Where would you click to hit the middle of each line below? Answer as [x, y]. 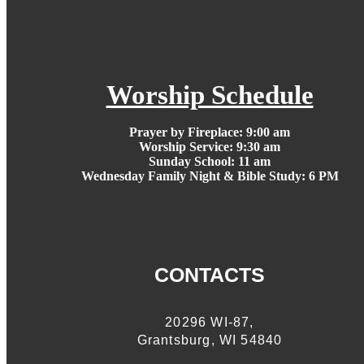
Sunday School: [193, 161]
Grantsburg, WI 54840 [210, 340]
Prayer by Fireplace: [186, 132]
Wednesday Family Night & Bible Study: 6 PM [210, 175]
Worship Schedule [210, 95]
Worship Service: [188, 146]
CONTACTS [210, 274]
